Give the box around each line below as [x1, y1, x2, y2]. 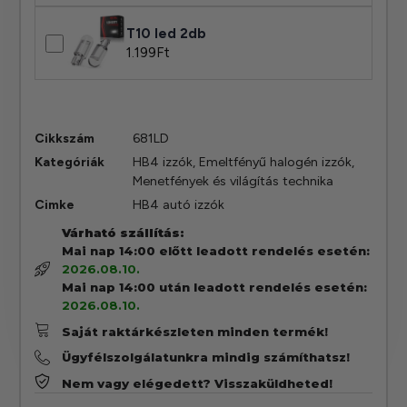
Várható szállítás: [61, 225, 184, 241]
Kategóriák [35, 154, 105, 171]
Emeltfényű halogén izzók [199, 154, 352, 171]
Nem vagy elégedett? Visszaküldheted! [61, 375, 333, 391]
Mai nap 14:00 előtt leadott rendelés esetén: [61, 243, 370, 259]
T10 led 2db [126, 25, 207, 42]
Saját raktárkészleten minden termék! [61, 323, 328, 339]
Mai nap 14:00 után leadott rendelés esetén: [61, 280, 367, 295]
